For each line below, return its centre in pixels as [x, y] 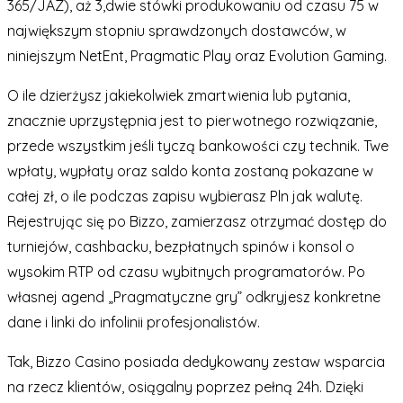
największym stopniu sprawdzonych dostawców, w [177, 30]
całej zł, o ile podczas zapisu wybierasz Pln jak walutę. [185, 196]
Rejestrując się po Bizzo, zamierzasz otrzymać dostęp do [197, 221]
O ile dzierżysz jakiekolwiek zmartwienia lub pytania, [179, 95]
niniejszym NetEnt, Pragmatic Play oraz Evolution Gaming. [197, 55]
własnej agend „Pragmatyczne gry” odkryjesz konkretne [194, 296]
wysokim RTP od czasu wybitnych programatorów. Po [186, 271]
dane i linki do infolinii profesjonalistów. [134, 322]
